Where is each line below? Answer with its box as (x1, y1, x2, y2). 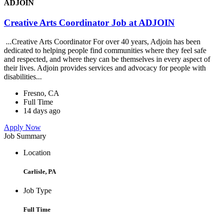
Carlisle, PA (23, 168, 56, 176)
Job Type (23, 186, 52, 195)
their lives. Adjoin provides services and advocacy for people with (4, 63, 206, 72)
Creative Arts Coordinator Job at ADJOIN (4, 18, 175, 28)
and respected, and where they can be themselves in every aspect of (4, 54, 210, 63)
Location (23, 148, 51, 157)
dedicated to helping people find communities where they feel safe (4, 46, 206, 54)
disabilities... (4, 72, 44, 81)
